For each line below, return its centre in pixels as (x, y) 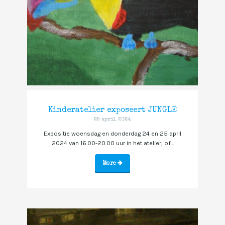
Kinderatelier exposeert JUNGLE (113, 110)
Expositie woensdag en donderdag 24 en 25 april (113, 133)
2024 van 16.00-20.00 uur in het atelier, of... (113, 143)
